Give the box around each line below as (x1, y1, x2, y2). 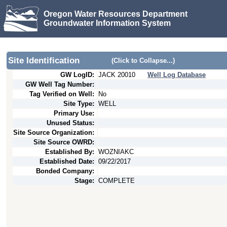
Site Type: (63, 100, 94, 107)
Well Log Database (147, 71, 206, 79)
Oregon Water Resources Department (44, 9, 187, 18)
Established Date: (40, 158, 94, 165)
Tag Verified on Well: (29, 90, 94, 98)
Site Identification (8, 56, 80, 65)
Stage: (74, 177, 94, 184)
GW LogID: (60, 71, 94, 79)
